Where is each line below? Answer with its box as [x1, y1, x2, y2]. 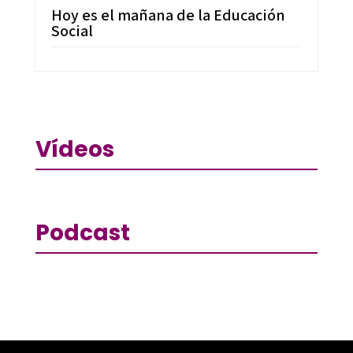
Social [50, 20, 93, 41]
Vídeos [35, 133, 114, 165]
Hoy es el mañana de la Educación [50, 4, 285, 25]
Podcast [35, 217, 130, 248]
